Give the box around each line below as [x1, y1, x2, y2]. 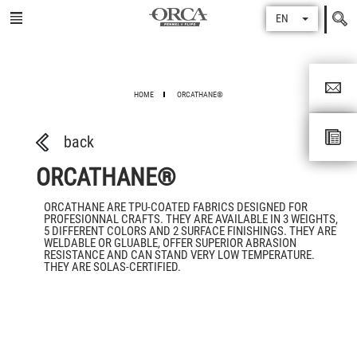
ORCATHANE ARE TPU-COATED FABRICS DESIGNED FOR [44, 199, 308, 214]
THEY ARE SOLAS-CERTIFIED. [44, 259, 181, 274]
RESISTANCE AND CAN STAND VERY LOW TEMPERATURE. [44, 247, 315, 262]
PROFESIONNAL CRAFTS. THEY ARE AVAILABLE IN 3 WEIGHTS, [44, 211, 338, 226]
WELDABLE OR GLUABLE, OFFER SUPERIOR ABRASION [44, 235, 296, 250]
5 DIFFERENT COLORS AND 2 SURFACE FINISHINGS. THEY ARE [44, 223, 336, 238]
